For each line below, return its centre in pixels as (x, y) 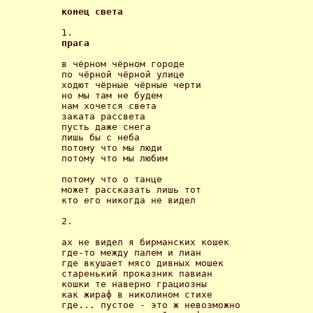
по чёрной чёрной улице (126, 74)
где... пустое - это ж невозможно (151, 305)
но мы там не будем (115, 95)
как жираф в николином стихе (137, 294)
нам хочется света (112, 105)
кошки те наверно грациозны (134, 284)
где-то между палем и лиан (131, 252)
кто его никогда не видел (131, 200)
